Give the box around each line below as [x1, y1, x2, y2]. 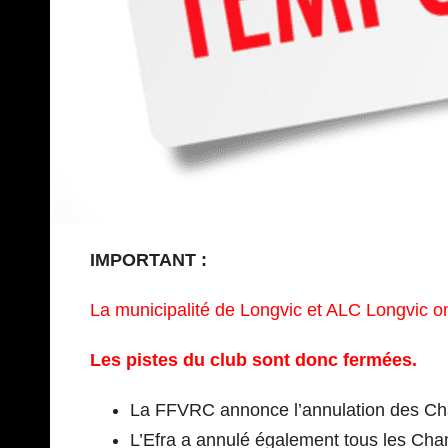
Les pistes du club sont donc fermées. [90, 349, 417, 370]
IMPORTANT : [90, 249, 207, 270]
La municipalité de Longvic [90, 299, 302, 320]
